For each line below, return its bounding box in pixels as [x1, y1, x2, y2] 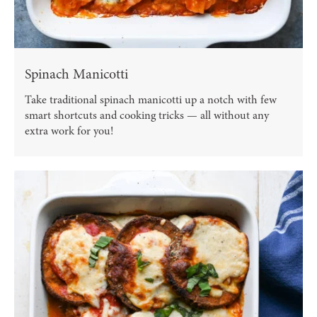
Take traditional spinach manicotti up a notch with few [25, 91, 277, 108]
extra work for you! [25, 122, 113, 139]
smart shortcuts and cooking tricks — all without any [25, 107, 269, 123]
